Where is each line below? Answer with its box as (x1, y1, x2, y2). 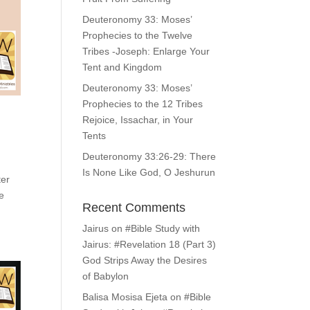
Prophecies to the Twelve (82, 30, 193, 41)
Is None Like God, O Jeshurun (82, 167, 216, 178)
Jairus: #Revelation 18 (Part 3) (82, 239, 217, 250)
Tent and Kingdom (82, 62, 163, 73)
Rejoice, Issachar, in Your (82, 114, 194, 125)
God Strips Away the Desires (82, 255, 208, 266)
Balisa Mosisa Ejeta (82, 291, 168, 302)
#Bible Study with (125, 223, 201, 234)
